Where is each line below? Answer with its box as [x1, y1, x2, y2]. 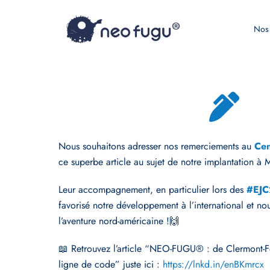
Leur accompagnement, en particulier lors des [58, 183, 246, 196]
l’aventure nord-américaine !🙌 [58, 214, 179, 228]
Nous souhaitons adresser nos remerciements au [58, 139, 254, 153]
